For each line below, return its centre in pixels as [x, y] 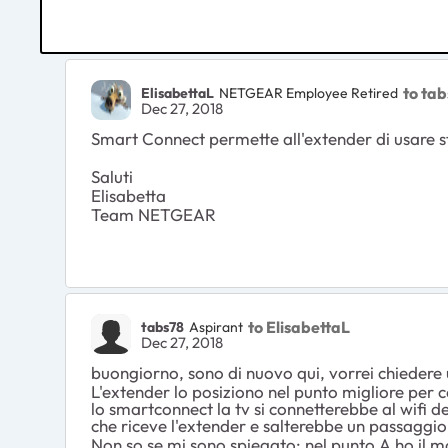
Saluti [112, 177]
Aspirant [216, 326]
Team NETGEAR [153, 215]
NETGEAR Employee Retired [308, 92]
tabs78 [162, 326]
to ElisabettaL [299, 326]
